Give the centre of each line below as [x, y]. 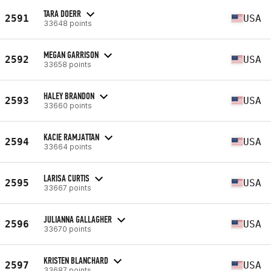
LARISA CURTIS [67, 178]
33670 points [67, 229]
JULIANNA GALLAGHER [78, 219]
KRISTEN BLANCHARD [76, 260]
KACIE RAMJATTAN [71, 137]
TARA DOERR [62, 13]
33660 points [68, 105]
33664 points [68, 146]
